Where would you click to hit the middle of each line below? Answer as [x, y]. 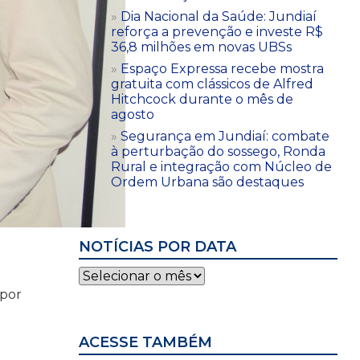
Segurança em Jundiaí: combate [225, 136]
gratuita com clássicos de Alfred [212, 84]
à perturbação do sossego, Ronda [218, 151]
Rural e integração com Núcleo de [221, 166]
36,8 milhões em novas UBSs [201, 47]
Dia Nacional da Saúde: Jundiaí [219, 16]
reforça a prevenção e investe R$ [217, 31]
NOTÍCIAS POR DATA [157, 246]
